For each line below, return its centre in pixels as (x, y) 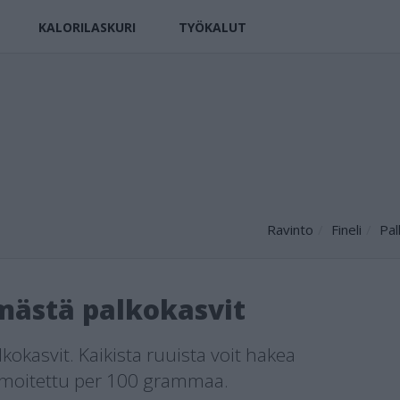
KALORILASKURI (87, 27)
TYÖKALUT (212, 27)
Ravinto (290, 229)
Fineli (346, 229)
